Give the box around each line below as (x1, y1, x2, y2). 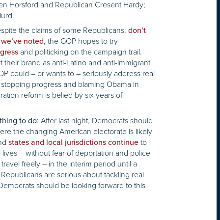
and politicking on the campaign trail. (18, 46, 144, 58)
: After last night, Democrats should (37, 115, 153, 127)
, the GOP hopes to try (44, 35, 118, 47)
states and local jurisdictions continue (8, 137, 138, 148)
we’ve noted (1, 36, 44, 47)
